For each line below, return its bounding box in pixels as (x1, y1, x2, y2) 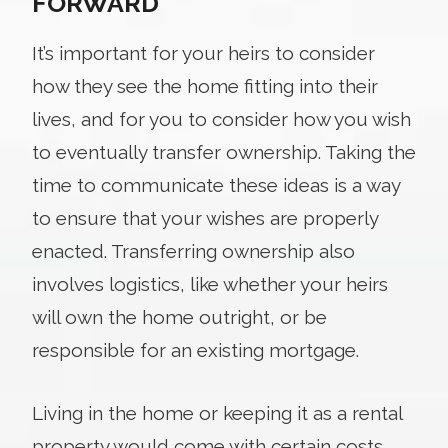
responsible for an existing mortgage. (32, 338, 359, 361)
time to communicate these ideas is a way (32, 173, 400, 196)
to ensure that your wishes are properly (32, 206, 378, 229)
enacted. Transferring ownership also (32, 239, 355, 262)
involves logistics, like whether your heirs (32, 272, 388, 295)
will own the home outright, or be (32, 305, 327, 328)
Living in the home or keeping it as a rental (32, 401, 402, 424)
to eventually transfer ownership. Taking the (32, 140, 416, 163)
